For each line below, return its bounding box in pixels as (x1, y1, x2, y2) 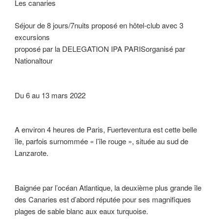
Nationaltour (15, 55, 53, 66)
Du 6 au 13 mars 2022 (15, 89, 86, 100)
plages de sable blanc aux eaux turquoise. (15, 205, 148, 216)
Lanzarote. (15, 148, 48, 158)
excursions (15, 32, 50, 42)
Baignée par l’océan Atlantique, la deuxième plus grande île (15, 182, 201, 193)
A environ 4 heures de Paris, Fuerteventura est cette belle (15, 124, 197, 134)
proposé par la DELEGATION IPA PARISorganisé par (15, 44, 185, 54)
